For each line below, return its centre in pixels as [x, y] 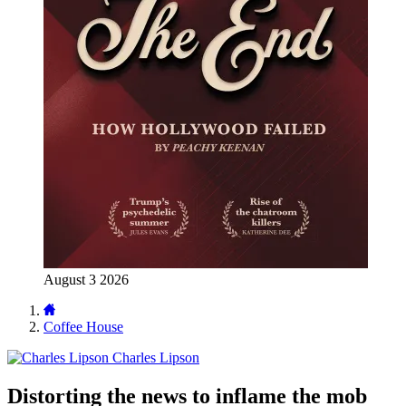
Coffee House [83, 327]
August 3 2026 [86, 280]
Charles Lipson [156, 358]
